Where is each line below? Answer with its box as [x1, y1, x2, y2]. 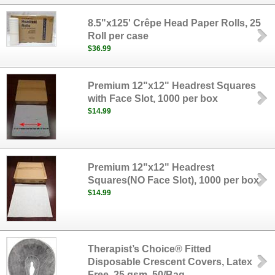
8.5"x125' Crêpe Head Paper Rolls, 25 [88, 18, 261, 28]
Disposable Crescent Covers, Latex [88, 257, 253, 267]
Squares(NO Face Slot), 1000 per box [88, 175, 260, 185]
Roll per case [88, 31, 149, 41]
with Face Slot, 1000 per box [88, 93, 219, 104]
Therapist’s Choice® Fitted [88, 244, 212, 254]
